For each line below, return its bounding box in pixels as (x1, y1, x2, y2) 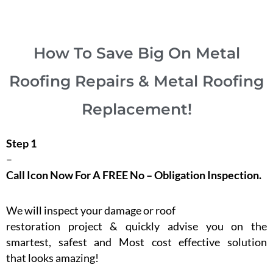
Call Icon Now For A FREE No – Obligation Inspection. (6, 168, 261, 182)
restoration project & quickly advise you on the (6, 219, 267, 233)
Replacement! (81, 100, 192, 119)
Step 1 (6, 136, 37, 151)
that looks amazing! (6, 250, 99, 264)
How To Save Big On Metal (33, 44, 240, 63)
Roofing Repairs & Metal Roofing (9, 72, 264, 91)
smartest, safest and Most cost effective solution (6, 235, 267, 249)
